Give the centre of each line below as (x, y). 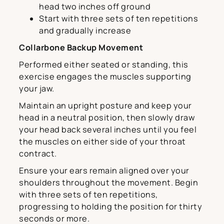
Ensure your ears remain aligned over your (104, 171)
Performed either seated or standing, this (104, 65)
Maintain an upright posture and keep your (105, 106)
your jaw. (37, 89)
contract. (38, 154)
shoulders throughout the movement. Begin (108, 183)
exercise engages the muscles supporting (105, 77)
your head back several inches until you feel (108, 130)
